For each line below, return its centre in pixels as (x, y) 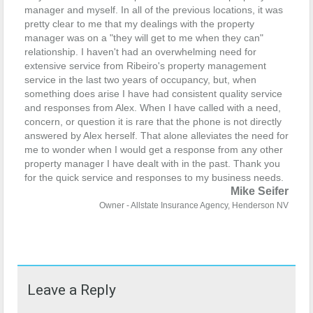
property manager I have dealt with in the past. (128, 163)
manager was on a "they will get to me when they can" (144, 38)
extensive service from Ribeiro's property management (145, 66)
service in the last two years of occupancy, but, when (140, 80)
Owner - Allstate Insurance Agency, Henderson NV (194, 205)
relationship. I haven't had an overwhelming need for (140, 52)
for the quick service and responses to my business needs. (154, 177)
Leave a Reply (72, 290)
